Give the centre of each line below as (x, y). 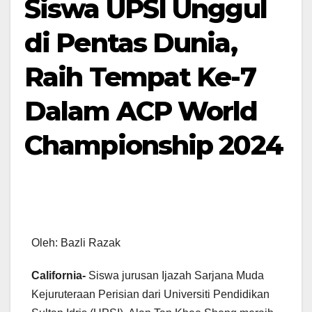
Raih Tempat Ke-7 (140, 77)
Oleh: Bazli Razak (76, 243)
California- (58, 276)
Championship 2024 (154, 145)
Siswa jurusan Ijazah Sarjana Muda (175, 276)
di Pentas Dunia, (131, 42)
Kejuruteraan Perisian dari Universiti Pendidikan (150, 295)
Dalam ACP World (141, 111)
